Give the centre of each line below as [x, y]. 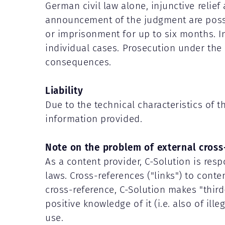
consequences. [78, 62]
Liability [64, 90]
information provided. [94, 119]
